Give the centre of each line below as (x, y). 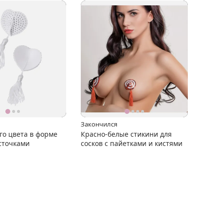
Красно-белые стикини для (126, 134)
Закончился (99, 124)
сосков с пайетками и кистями (132, 143)
